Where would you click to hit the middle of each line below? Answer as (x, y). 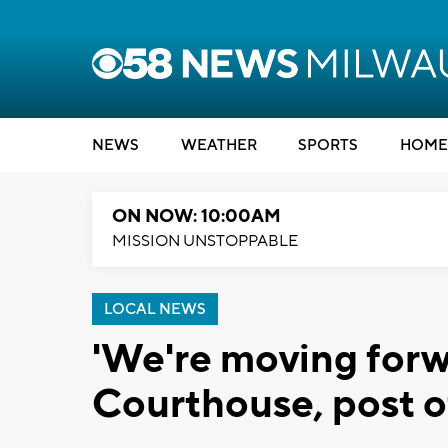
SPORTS (328, 145)
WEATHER (218, 145)
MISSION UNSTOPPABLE (205, 241)
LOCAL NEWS (155, 309)
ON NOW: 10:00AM (196, 216)
